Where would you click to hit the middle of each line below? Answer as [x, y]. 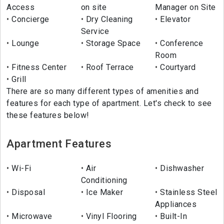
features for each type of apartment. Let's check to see [109, 103]
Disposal [27, 192]
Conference [180, 43]
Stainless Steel [187, 192]
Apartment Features [59, 144]
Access [20, 7]
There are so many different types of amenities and [102, 91]
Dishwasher [181, 168]
